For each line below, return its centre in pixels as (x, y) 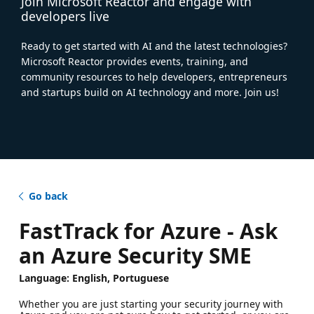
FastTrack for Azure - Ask (148, 231)
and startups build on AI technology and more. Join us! (150, 92)
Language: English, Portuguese (94, 278)
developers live (65, 16)
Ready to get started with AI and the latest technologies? (154, 46)
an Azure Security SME (135, 255)
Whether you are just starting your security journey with (151, 303)
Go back (48, 196)
